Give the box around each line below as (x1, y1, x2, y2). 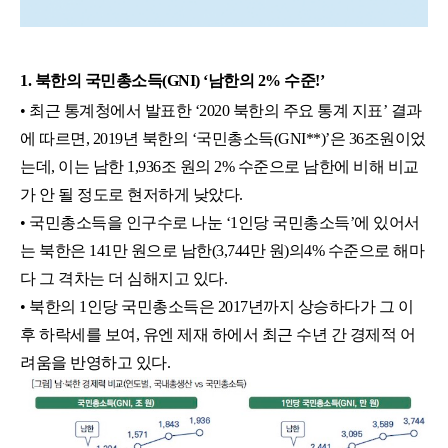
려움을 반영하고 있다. (20, 353, 170, 371)
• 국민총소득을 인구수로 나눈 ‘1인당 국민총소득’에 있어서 (20, 213, 420, 231)
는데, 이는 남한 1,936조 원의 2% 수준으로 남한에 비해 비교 (20, 157, 419, 175)
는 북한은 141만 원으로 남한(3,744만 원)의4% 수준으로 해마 (20, 241, 424, 259)
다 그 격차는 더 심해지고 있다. (20, 269, 227, 287)
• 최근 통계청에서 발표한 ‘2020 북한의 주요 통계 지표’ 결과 (20, 101, 422, 119)
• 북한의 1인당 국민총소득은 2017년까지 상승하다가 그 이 (20, 297, 413, 315)
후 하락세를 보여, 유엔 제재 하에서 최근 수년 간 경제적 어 (20, 325, 415, 343)
